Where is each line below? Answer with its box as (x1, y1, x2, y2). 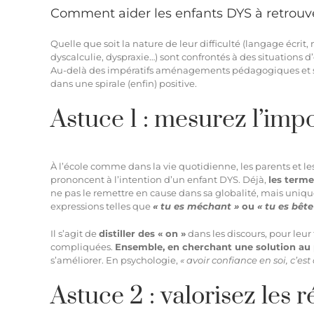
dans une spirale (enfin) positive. (50, 77, 197, 89)
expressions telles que (50, 200, 153, 212)
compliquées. (50, 240, 115, 252)
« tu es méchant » (153, 200, 239, 212)
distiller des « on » (99, 227, 186, 239)
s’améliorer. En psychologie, (50, 254, 180, 266)
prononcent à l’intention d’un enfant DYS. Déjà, (50, 173, 268, 185)
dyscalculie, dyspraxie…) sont (50, 50, 182, 62)
